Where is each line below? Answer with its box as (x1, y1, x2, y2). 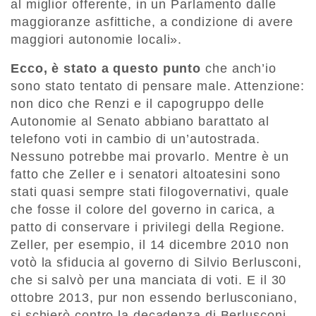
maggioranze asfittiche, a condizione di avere (11, 15, 293, 30)
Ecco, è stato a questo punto (11, 61, 202, 76)
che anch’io (201, 61, 277, 76)
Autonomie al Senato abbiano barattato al (11, 114, 269, 129)
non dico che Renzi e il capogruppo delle (11, 97, 265, 111)
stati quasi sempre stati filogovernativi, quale (11, 185, 290, 200)
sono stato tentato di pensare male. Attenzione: (11, 79, 305, 94)
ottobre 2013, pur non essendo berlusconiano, (11, 291, 298, 305)
